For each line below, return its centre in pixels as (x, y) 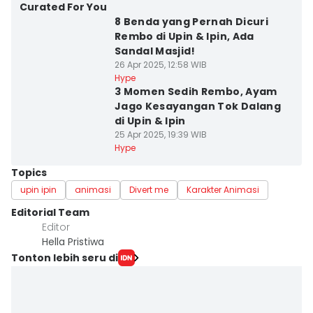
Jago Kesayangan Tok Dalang (197, 106)
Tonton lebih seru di (65, 257)
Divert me (149, 190)
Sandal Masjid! (155, 51)
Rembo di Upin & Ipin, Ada (184, 36)
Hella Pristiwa (73, 242)
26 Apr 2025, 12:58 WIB (160, 65)
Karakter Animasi (223, 190)
